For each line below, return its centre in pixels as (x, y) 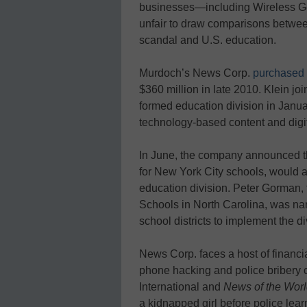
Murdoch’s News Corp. (196, 73)
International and (181, 286)
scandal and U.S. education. (208, 40)
